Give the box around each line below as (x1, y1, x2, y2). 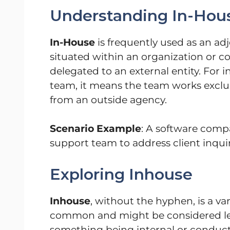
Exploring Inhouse (50, 164, 193, 184)
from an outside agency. (50, 93, 167, 106)
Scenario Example (50, 123, 141, 135)
